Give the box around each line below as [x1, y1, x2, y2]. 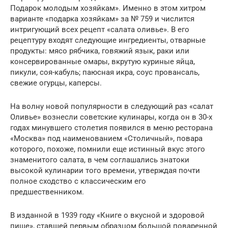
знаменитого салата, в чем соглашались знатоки [10, 155, 189, 164]
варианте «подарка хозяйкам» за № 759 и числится [10, 14, 194, 23]
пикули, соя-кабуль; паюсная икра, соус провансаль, [10, 67, 199, 77]
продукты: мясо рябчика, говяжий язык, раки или [10, 46, 189, 55]
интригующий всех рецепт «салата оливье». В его [10, 24, 189, 34]
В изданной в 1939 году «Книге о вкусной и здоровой [10, 210, 205, 220]
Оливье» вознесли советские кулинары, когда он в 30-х [10, 112, 212, 122]
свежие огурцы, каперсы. [10, 78, 102, 88]
